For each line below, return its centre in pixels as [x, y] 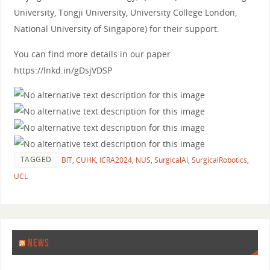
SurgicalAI [171, 160]
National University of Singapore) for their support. [116, 29]
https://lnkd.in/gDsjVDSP [63, 70]
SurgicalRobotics [219, 160]
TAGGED [36, 159]
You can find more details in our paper [92, 54]
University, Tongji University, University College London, [125, 13]
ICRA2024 [115, 160]
